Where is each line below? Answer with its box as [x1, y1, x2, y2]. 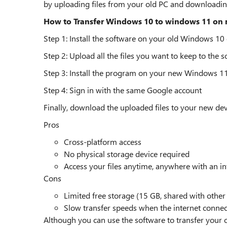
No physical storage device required [64, 148, 190, 159]
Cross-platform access [64, 136, 141, 147]
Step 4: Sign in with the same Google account [44, 85, 202, 95]
